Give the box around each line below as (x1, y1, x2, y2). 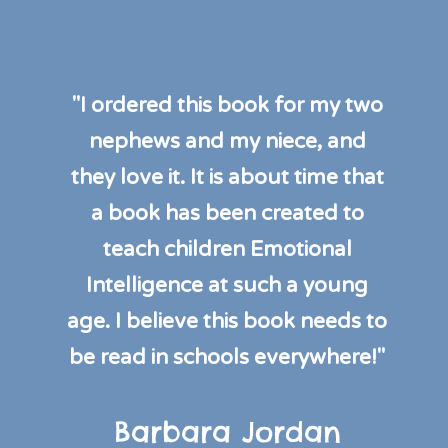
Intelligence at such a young (86, 272, 369, 298)
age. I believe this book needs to (67, 308, 388, 334)
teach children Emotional (102, 236, 352, 262)
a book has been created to (90, 200, 364, 226)
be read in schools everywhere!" (69, 344, 386, 370)
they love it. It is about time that (70, 164, 384, 190)
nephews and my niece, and (88, 128, 366, 154)
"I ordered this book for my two (71, 92, 383, 118)
